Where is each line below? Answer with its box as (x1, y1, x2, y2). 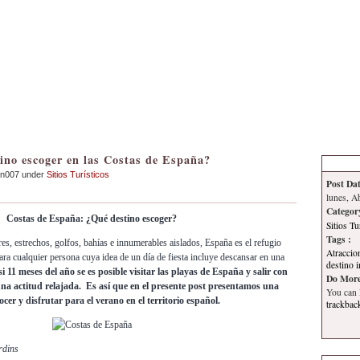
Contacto (218, 10, 260, 20)
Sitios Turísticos (47, 170, 109, 179)
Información (271, 10, 325, 20)
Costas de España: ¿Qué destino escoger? (6, 213, 177, 225)
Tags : (326, 231, 351, 246)
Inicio (182, 10, 207, 20)
